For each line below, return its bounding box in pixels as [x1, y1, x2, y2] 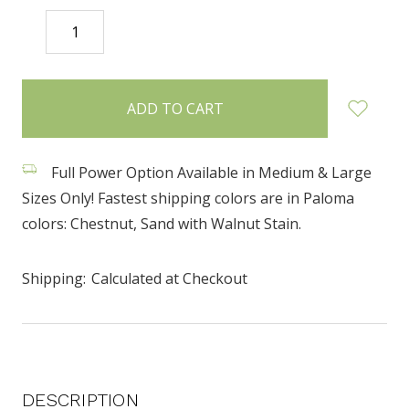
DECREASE [26, 21, 98, 42]
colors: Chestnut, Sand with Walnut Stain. [22, 213, 301, 234]
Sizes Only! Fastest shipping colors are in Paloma [22, 187, 354, 208]
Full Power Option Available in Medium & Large [47, 162, 372, 183]
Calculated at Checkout [91, 267, 247, 288]
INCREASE [109, 21, 177, 42]
